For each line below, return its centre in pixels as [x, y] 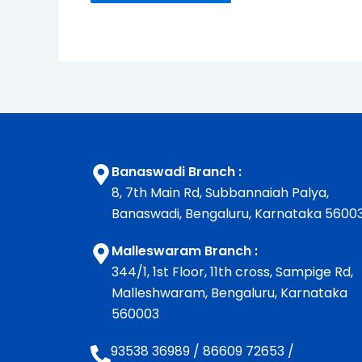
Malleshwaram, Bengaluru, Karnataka [229, 293]
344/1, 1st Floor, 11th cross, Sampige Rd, [232, 272]
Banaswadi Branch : [177, 172]
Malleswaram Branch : [185, 251]
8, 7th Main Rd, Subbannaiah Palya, [220, 193]
